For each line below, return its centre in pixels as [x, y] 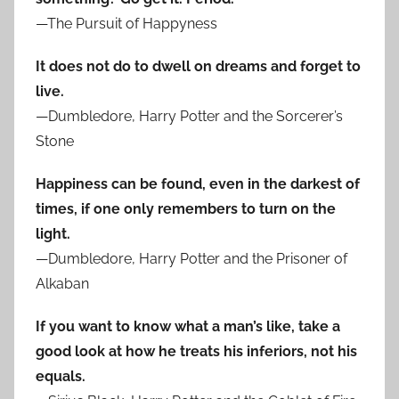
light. [53, 234]
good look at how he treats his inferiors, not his [196, 352]
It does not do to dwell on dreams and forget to [198, 67]
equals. [61, 377]
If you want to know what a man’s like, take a [188, 327]
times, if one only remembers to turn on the [186, 209]
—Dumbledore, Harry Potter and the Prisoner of [191, 259]
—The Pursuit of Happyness [126, 24]
